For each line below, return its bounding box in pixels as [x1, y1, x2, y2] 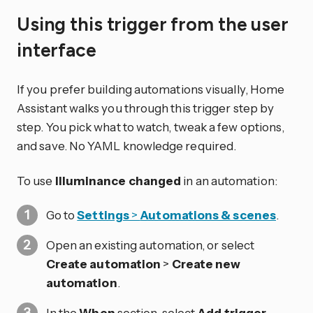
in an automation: [181, 173, 277, 188]
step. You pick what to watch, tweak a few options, [17, 119, 285, 134]
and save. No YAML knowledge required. [17, 138, 237, 153]
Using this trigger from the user [17, 13, 289, 36]
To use [17, 173, 55, 188]
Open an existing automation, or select [45, 238, 255, 253]
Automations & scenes [140, 208, 276, 223]
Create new [171, 256, 241, 272]
